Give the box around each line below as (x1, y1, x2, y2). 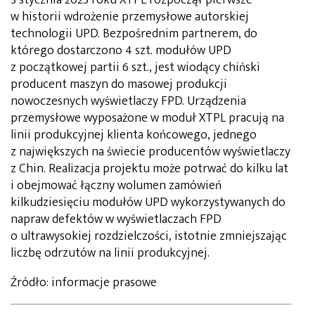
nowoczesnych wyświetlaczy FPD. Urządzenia (11, 90, 246, 112)
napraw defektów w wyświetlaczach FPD (11, 208, 221, 230)
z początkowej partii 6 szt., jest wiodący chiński (11, 56, 260, 78)
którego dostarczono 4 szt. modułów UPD (11, 39, 231, 61)
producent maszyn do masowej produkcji (11, 73, 227, 95)
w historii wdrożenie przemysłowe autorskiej (11, 6, 249, 27)
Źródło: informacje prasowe (11, 271, 157, 293)
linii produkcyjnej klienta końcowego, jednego (11, 124, 257, 146)
